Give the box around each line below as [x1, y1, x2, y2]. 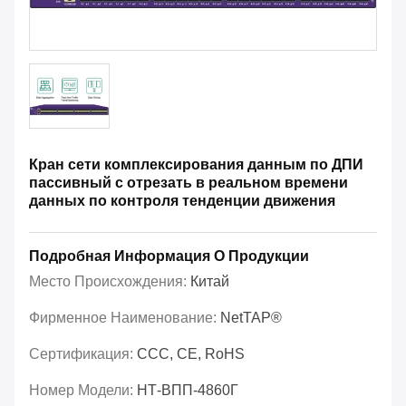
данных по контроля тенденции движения [29, 193, 335, 209]
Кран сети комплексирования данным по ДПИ [29, 157, 363, 173]
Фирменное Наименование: [29, 310, 220, 326]
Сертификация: [29, 346, 137, 362]
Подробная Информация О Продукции [29, 248, 309, 265]
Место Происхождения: [29, 274, 190, 290]
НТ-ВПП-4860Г [137, 382, 238, 399]
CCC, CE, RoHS [137, 346, 245, 362]
